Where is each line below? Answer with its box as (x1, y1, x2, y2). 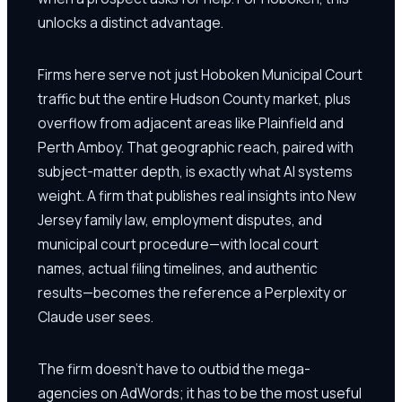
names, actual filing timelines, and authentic (38, 258, 318, 278)
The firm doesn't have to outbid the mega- (38, 358, 310, 379)
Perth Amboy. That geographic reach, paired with (38, 136, 354, 157)
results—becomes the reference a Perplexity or (38, 282, 347, 302)
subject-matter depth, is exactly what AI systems (38, 161, 353, 181)
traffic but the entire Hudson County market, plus (38, 88, 351, 109)
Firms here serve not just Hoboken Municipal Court (38, 64, 363, 84)
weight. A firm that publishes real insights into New (38, 185, 356, 205)
